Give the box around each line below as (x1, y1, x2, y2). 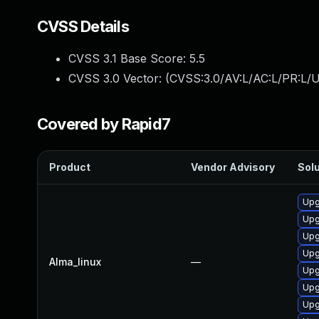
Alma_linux (49, 256, 101, 268)
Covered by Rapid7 (37, 115, 171, 133)
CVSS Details (37, 17, 129, 36)
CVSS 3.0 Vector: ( (68, 71, 169, 85)
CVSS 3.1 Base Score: (68, 51, 189, 66)
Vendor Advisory (191, 161, 275, 173)
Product (49, 161, 90, 173)
